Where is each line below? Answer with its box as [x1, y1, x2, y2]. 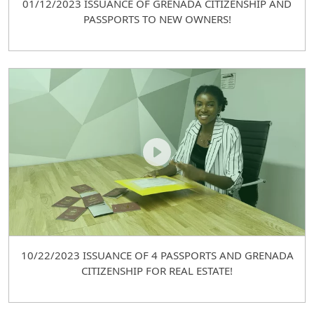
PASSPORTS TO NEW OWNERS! [83, 12, 231, 27]
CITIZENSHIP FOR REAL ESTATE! [81, 263, 233, 278]
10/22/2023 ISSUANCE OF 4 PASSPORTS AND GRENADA [20, 247, 294, 262]
